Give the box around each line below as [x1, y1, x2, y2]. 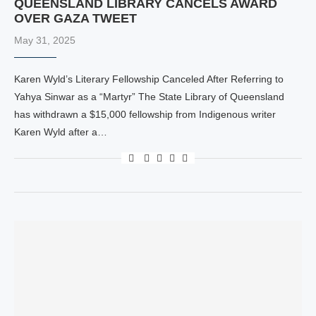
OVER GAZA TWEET [14, 11, 137, 25]
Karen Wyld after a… [14, 126, 107, 138]
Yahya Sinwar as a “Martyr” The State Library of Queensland [14, 91, 284, 102]
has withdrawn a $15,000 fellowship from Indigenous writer [14, 109, 276, 120]
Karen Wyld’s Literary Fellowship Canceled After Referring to [14, 73, 284, 85]
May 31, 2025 [14, 35, 75, 46]
